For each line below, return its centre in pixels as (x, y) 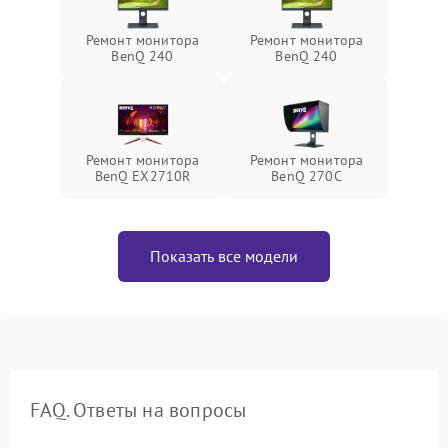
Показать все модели (224, 256)
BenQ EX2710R (142, 176)
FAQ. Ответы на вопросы (138, 410)
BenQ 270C (306, 176)
